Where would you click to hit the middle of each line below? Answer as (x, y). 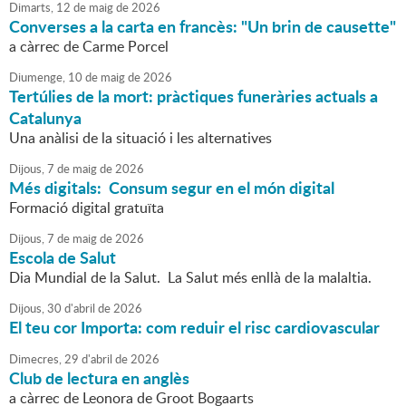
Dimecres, (35, 359)
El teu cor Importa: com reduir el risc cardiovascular (194, 328)
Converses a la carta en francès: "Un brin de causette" (203, 27)
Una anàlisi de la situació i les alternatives (140, 138)
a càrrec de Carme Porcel (89, 47)
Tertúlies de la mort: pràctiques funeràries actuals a (193, 97)
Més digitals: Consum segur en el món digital (172, 188)
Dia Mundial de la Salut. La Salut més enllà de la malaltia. (190, 278)
